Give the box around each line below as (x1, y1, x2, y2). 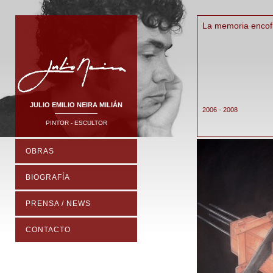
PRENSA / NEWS (26, 199, 91, 208)
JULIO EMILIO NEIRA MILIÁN (30, 101, 122, 108)
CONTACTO (26, 225, 71, 234)
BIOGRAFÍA (26, 173, 70, 182)
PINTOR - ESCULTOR (45, 119, 107, 126)
